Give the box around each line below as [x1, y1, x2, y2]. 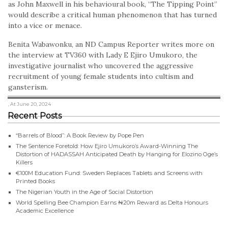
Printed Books [16, 177, 55, 185]
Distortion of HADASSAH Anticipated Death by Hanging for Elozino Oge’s [16, 150, 218, 158]
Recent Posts [8, 110, 62, 121]
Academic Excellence [16, 207, 74, 214]
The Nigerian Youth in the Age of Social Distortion [16, 188, 153, 195]
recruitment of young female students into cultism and [8, 71, 193, 81]
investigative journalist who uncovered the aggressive [8, 61, 193, 70]
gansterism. [8, 82, 48, 92]
